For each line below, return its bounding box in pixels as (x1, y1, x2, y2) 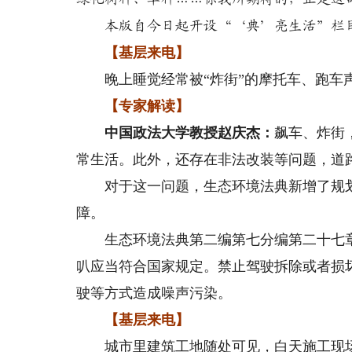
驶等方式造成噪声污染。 (76, 285, 233, 301)
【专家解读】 (76, 98, 190, 114)
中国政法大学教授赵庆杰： (76, 125, 275, 141)
